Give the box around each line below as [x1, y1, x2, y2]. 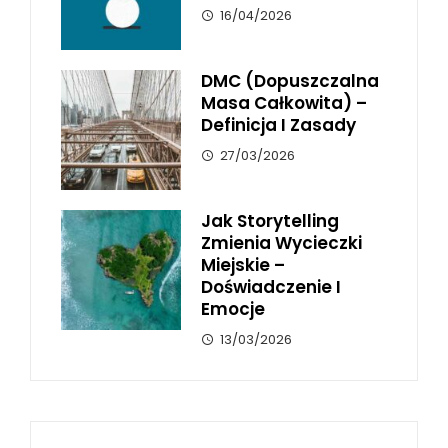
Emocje [201, 296, 265, 321]
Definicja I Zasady [201, 112, 356, 137]
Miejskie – [201, 252, 285, 277]
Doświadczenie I [201, 274, 341, 299]
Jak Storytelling [201, 208, 339, 233]
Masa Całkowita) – [201, 90, 367, 115]
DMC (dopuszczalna [201, 68, 379, 93]
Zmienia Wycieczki [201, 230, 362, 255]
